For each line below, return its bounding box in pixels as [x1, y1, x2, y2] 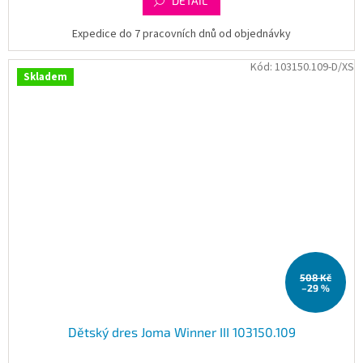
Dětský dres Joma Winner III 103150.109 [67, 324, 296, 340]
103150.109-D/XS [275, 59, 354, 76]
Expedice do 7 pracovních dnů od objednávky [72, 26, 291, 43]
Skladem [23, 70, 67, 85]
